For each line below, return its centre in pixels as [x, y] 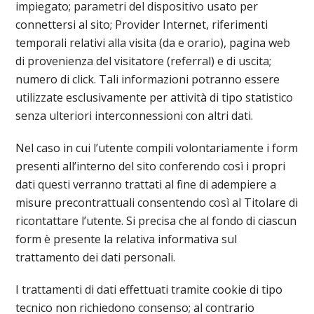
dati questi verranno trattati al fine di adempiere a [146, 184]
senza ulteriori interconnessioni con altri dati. [135, 116]
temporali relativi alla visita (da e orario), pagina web [153, 43]
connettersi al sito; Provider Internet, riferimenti [142, 25]
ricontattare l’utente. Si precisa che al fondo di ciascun [156, 221]
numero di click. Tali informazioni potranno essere [148, 79]
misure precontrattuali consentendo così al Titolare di [157, 203]
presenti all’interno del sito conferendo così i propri [151, 166]
